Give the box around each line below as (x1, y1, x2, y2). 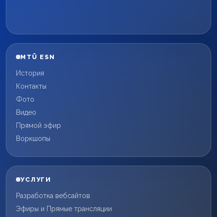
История (16, 69, 44, 77)
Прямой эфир (16, 121, 61, 129)
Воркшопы (16, 134, 50, 142)
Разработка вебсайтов (16, 191, 90, 200)
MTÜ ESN (20, 53, 55, 61)
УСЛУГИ (20, 175, 51, 183)
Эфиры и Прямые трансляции (16, 204, 112, 213)
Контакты (16, 82, 46, 90)
